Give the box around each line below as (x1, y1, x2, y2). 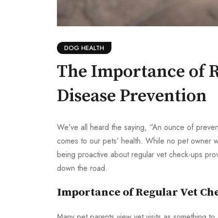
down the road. (57, 163, 108, 174)
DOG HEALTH (64, 43, 104, 53)
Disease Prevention (57, 85, 207, 108)
